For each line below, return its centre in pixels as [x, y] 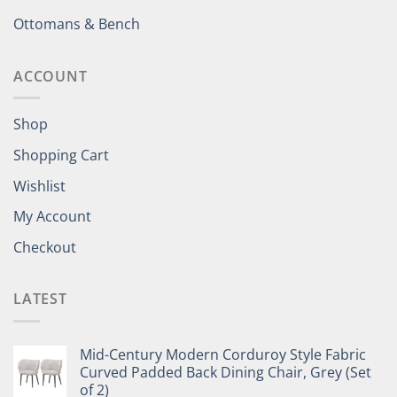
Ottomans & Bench [77, 24]
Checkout [45, 247]
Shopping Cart [61, 156]
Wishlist [39, 186]
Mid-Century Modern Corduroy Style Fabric [223, 354]
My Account [52, 217]
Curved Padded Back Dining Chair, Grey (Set [226, 372]
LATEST [40, 299]
